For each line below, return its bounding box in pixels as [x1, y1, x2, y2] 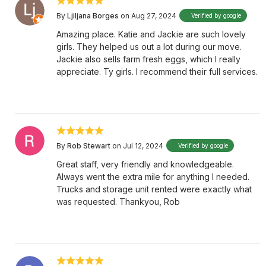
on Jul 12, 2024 [112, 141, 163, 150]
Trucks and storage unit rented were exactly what [56, 184, 252, 194]
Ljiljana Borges [67, 11, 119, 20]
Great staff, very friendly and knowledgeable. [56, 159, 234, 169]
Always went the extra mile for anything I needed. [56, 172, 249, 182]
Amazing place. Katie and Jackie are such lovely [56, 29, 246, 39]
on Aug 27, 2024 [121, 11, 176, 20]
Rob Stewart [67, 141, 110, 150]
